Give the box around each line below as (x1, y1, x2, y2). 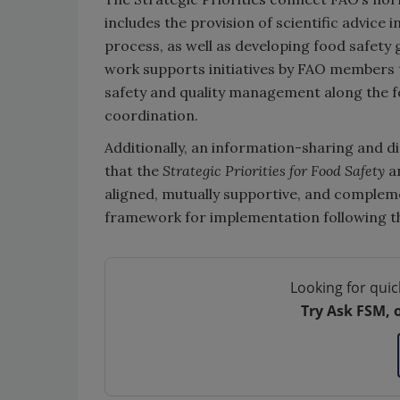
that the (104, 162, 162, 179)
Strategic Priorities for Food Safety (162, 162, 385, 179)
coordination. (104, 106, 198, 124)
